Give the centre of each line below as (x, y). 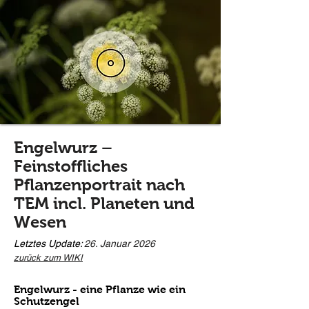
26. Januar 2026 (120, 243)
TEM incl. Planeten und (104, 203)
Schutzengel (47, 301)
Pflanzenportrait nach (99, 185)
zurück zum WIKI (48, 258)
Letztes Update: (48, 243)
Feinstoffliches (71, 166)
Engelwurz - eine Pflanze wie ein (100, 289)
